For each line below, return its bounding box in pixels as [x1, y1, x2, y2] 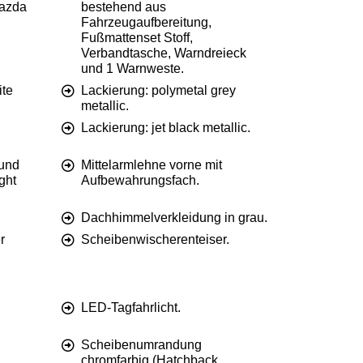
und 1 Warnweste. [81, 62, 184, 76]
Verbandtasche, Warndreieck [81, 46, 246, 61]
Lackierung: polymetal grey [81, 83, 236, 98]
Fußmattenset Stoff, [81, 31, 193, 45]
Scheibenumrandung [81, 338, 202, 352]
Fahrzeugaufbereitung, [81, 15, 211, 30]
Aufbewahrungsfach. [81, 173, 199, 188]
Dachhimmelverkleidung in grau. [81, 211, 267, 225]
